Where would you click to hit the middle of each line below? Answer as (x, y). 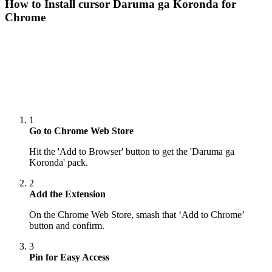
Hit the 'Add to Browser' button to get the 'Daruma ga (132, 152)
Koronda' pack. (59, 163)
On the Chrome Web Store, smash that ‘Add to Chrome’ (137, 215)
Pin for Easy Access (69, 257)
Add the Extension (67, 194)
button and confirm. (67, 226)
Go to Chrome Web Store (81, 131)
